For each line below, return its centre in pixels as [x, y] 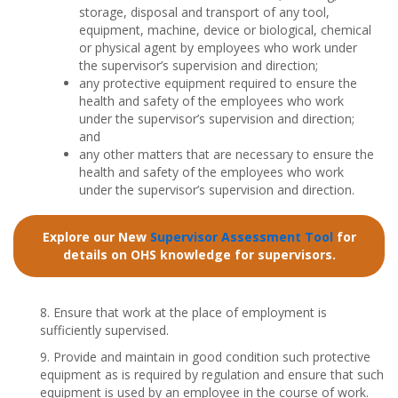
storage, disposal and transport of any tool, [204, 12]
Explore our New [96, 236]
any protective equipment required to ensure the [218, 83]
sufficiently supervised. [104, 330]
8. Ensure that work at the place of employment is [183, 312]
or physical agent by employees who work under [218, 47]
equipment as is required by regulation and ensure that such [212, 374]
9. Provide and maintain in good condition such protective [205, 356]
